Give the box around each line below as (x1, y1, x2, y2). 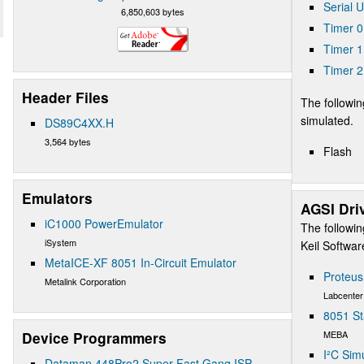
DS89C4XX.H (45, 114, 114, 131)
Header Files (22, 87, 109, 107)
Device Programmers (22, 327, 167, 348)
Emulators (22, 188, 93, 208)
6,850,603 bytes (120, 4, 184, 18)
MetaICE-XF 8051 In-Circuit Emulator (45, 253, 236, 271)
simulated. (301, 111, 353, 128)
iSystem (45, 235, 76, 249)
